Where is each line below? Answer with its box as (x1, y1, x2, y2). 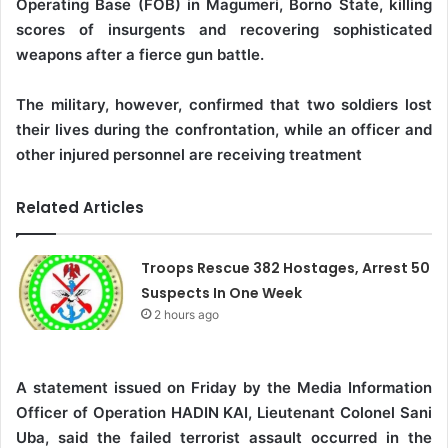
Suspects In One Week (141, 283, 303, 304)
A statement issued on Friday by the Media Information (16, 378, 432, 398)
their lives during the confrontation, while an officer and (16, 120, 432, 140)
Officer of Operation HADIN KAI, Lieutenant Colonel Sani (16, 403, 432, 423)
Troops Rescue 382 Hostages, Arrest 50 (141, 258, 431, 279)
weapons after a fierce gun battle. (16, 45, 264, 65)
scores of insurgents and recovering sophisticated (16, 20, 432, 40)
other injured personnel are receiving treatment (16, 145, 362, 165)
